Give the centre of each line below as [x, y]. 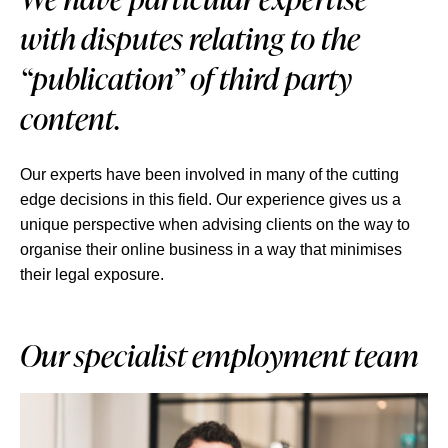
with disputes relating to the [190, 38]
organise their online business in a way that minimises [211, 249]
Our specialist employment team [219, 355]
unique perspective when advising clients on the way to [215, 224]
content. [70, 118]
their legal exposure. [92, 274]
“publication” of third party [186, 78]
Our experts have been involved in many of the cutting [209, 174]
